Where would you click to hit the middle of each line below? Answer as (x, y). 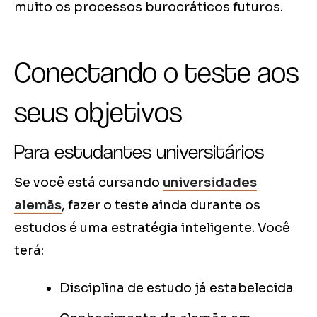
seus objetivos (98, 112)
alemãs (38, 206)
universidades (210, 183)
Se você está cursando (88, 183)
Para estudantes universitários (139, 152)
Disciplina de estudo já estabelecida (177, 288)
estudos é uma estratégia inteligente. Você (152, 228)
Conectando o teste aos (156, 73)
